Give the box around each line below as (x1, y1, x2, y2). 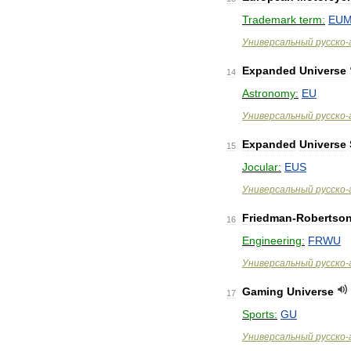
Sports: (242, 308, 277, 320)
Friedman (242, 212, 292, 224)
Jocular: (242, 161, 281, 173)
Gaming (242, 285, 284, 298)
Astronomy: (242, 87, 299, 100)
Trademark (242, 13, 296, 26)
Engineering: (242, 234, 305, 247)
